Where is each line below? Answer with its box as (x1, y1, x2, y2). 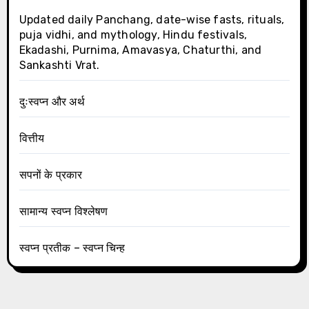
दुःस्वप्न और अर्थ (19, 95, 85, 109)
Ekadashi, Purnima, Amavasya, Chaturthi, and (19, 43, 262, 57)
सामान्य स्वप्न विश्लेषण (19, 205, 108, 219)
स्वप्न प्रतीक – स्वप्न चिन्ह (19, 241, 126, 255)
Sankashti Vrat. (19, 59, 100, 72)
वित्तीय (19, 132, 45, 146)
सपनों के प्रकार (19, 168, 83, 182)
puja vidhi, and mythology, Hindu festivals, (19, 28, 248, 42)
